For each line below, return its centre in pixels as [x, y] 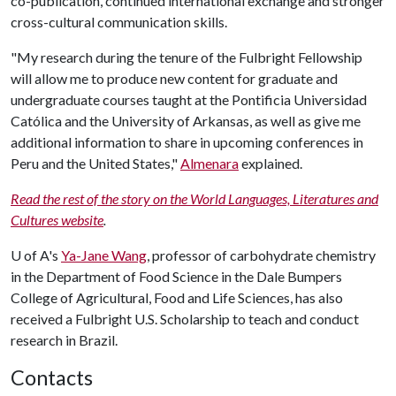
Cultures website [57, 220]
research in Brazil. [64, 340]
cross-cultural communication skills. [119, 22]
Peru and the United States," [95, 163]
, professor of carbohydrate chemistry [261, 255]
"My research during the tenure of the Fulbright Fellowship [187, 57]
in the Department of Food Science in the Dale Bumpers [176, 276]
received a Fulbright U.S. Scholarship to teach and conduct [185, 319]
